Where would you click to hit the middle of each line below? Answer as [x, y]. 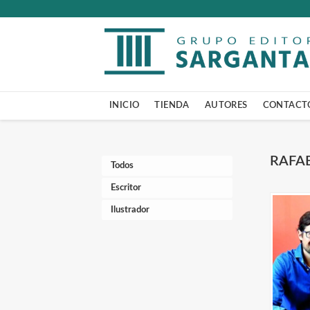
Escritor [126, 188]
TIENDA [172, 105]
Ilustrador [130, 210]
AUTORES [226, 105]
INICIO [125, 105]
